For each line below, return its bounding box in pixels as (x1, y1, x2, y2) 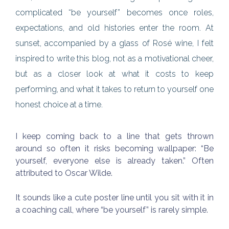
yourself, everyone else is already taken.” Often (15, 155, 214, 166)
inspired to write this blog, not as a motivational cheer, (15, 53, 214, 63)
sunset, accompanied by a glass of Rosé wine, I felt (15, 38, 214, 48)
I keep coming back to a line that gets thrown (15, 131, 214, 141)
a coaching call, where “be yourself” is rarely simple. (15, 204, 208, 215)
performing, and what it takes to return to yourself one (15, 84, 214, 94)
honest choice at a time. (15, 99, 103, 109)
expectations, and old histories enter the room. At (15, 22, 214, 33)
